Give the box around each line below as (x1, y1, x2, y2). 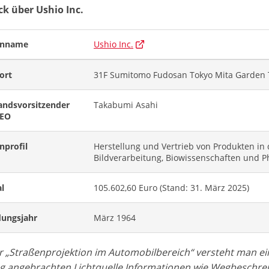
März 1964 (94, 211, 136, 223)
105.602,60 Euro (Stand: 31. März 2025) (94, 181, 250, 193)
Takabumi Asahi (94, 98, 159, 110)
